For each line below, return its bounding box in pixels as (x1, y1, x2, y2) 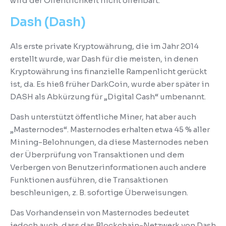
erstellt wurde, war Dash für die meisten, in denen (10, 53, 198, 64)
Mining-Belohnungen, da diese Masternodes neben (10, 137, 208, 147)
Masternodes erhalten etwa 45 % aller (70, 124, 210, 134)
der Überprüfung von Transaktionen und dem (10, 149, 184, 159)
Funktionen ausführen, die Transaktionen (10, 175, 168, 185)
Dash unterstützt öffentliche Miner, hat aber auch (10, 111, 196, 122)
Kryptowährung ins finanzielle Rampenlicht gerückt (10, 66, 207, 76)
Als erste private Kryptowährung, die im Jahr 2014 (10, 41, 199, 51)
